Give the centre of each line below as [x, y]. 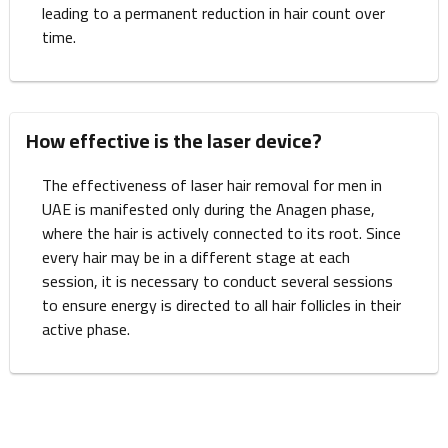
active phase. [86, 328]
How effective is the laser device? [174, 140]
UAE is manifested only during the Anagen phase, [208, 208]
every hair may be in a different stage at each [196, 256]
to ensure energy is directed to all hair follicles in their [221, 304]
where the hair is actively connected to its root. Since [221, 232]
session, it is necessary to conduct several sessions [217, 280]
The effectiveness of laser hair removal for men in [212, 184]
